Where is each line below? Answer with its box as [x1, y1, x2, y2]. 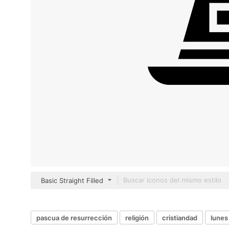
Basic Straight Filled [41, 176, 103, 185]
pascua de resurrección [36, 213, 112, 222]
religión [125, 213, 149, 222]
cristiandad [162, 213, 197, 222]
